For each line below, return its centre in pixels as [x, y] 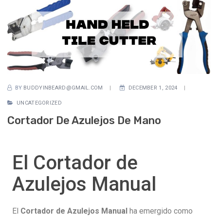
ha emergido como [160, 211]
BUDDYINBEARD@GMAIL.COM [63, 88]
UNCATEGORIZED [39, 103]
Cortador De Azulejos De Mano [84, 120]
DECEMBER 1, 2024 [153, 88]
